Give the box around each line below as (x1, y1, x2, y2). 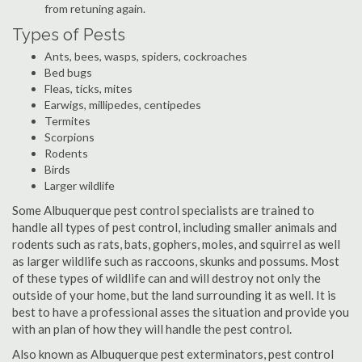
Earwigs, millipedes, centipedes (44, 98, 201, 112)
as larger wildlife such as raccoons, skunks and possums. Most (12, 254, 339, 268)
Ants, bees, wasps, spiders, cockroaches (44, 49, 247, 63)
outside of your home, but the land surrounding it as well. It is (12, 288, 336, 302)
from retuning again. (44, 2, 145, 15)
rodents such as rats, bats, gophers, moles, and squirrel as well (12, 237, 340, 251)
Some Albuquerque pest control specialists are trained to (12, 203, 314, 217)
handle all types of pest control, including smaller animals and (12, 220, 337, 234)
